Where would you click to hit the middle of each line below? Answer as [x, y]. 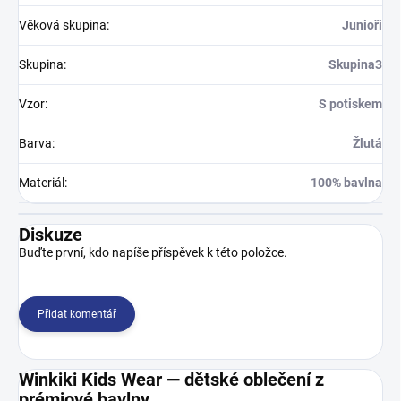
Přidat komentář [77, 314]
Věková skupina [63, 25]
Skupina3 [355, 64]
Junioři [362, 25]
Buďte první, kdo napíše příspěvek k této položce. [153, 252]
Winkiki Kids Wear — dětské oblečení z [171, 380]
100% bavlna [346, 183]
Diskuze [51, 235]
